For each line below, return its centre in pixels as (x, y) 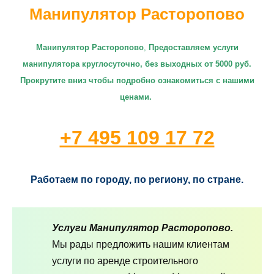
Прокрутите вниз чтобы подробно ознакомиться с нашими (137, 81)
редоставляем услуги (196, 48)
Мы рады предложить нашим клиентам (141, 244)
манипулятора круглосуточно (81, 64)
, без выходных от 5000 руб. (196, 64)
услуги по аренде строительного (125, 261)
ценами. (137, 97)
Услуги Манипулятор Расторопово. (143, 228)
